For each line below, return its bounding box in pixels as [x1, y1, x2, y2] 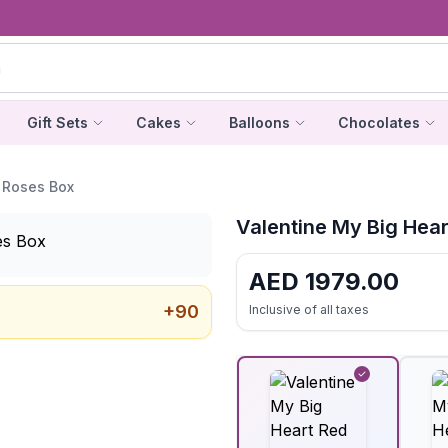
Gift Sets [26, 114, 88, 131]
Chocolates [337, 114, 420, 131]
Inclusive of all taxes [249, 302, 369, 317]
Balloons [228, 114, 290, 131]
